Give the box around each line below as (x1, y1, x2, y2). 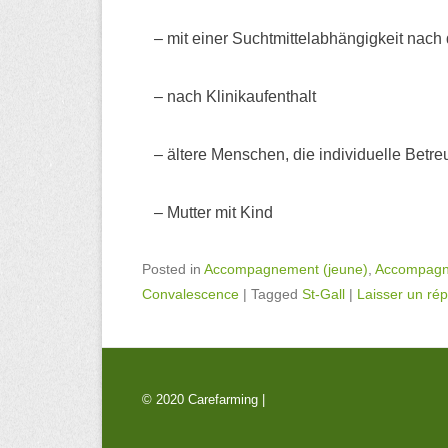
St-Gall (302, 285, 345, 302)
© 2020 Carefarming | (142, 391, 269, 407)
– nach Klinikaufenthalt (142, 87, 316, 105)
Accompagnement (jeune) (204, 260, 368, 277)
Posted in (142, 260, 204, 277)
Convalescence (142, 285, 239, 302)
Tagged (251, 285, 302, 302)
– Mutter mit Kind (142, 203, 273, 221)
